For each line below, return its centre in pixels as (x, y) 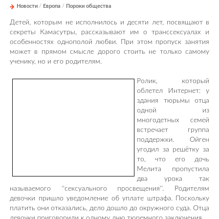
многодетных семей (173, 120)
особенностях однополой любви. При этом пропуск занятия (109, 42)
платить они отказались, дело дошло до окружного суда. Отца (109, 208)
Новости (27, 6)
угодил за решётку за (173, 149)
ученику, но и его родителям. (56, 61)
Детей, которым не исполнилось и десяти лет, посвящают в (109, 22)
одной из (173, 110)
